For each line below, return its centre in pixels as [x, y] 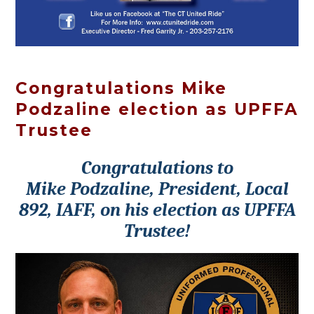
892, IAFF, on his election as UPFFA [157, 210]
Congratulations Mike [121, 88]
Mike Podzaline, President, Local [157, 189]
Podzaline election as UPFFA [157, 109]
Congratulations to [157, 168]
